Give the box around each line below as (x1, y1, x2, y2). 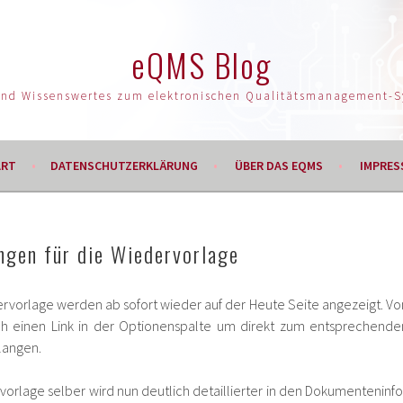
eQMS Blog (131, 40, 272, 88)
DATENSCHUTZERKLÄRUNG (49, 157, 198, 174)
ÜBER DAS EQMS (234, 157, 323, 174)
